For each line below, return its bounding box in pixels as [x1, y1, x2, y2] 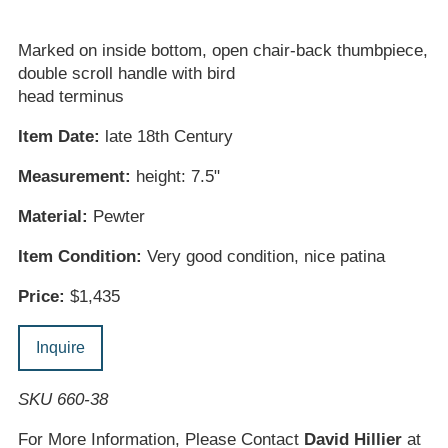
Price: [17, 287, 65, 307]
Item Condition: [17, 247, 142, 267]
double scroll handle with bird [17, 64, 235, 84]
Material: [17, 207, 88, 227]
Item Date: [17, 127, 100, 147]
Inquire [35, 339, 85, 357]
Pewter [87, 207, 145, 227]
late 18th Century [99, 127, 233, 147]
